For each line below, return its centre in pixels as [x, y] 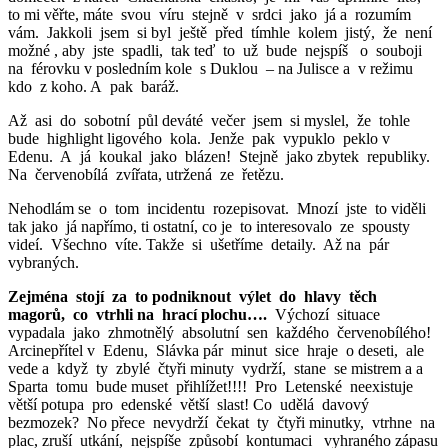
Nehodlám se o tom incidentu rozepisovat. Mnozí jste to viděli [219, 208]
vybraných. [43, 262]
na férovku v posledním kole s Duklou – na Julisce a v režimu [210, 68]
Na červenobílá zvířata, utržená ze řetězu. [146, 174]
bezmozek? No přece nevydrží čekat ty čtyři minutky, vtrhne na [221, 422]
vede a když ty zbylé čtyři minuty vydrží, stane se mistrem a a [215, 368]
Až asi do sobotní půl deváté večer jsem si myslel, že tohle [211, 120]
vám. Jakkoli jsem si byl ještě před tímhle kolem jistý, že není [222, 32]
